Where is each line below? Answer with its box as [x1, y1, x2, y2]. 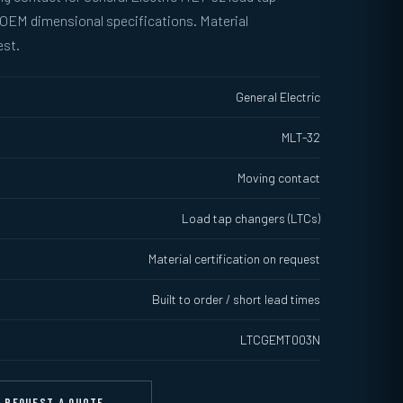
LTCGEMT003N [240, 332, 320, 347]
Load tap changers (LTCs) [182, 210, 320, 226]
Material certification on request [148, 251, 320, 266]
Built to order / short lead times [152, 291, 320, 307]
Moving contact [237, 170, 320, 185]
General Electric [236, 89, 320, 104]
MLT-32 [282, 130, 320, 145]
